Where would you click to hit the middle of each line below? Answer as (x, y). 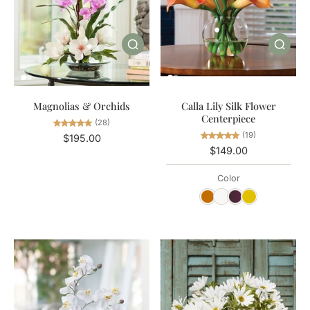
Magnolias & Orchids (82, 106)
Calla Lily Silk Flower (228, 106)
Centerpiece (228, 118)
